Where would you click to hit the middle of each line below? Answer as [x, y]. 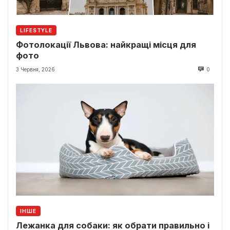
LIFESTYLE [36, 30]
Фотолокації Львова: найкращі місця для [106, 44]
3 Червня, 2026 [35, 70]
